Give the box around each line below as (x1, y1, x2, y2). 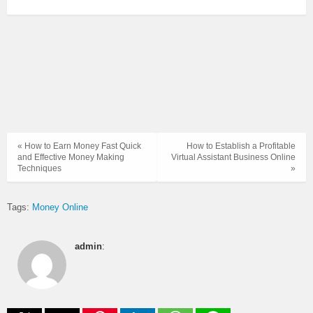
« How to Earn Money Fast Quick (17, 140, 141, 151)
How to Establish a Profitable (187, 140, 296, 151)
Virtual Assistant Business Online (171, 152, 296, 162)
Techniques (17, 163, 61, 173)
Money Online (32, 202, 88, 213)
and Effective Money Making (17, 152, 124, 162)
